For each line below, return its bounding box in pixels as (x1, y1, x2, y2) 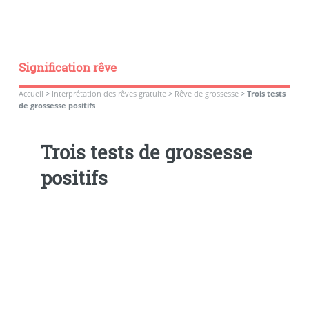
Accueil (18, 88, 43, 99)
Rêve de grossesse (174, 88, 239, 99)
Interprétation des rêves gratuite (51, 88, 166, 99)
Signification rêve (18, 59, 117, 75)
